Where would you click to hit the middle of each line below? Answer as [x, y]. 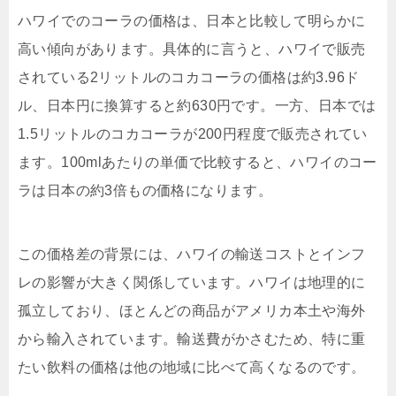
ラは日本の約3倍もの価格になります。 [145, 190]
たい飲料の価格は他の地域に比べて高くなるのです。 [192, 367]
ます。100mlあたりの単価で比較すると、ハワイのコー [198, 162]
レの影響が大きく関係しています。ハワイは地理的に [192, 282]
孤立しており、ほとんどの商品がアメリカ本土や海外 [192, 310]
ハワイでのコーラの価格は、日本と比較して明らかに [192, 20]
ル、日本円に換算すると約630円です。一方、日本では [197, 105]
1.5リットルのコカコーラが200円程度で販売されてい [193, 133]
